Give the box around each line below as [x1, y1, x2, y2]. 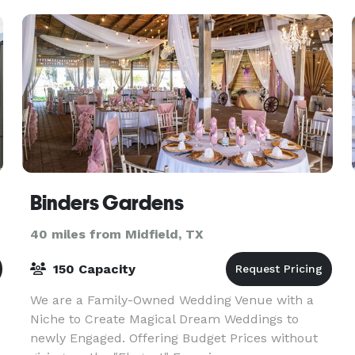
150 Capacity [48, 261, 136, 277]
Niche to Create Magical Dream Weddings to [29, 311, 299, 326]
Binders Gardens [29, 191, 184, 215]
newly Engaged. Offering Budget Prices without [29, 330, 318, 345]
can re [29, 7, 69, 22]
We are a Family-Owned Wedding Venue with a [29, 292, 314, 307]
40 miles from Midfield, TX [29, 227, 204, 242]
